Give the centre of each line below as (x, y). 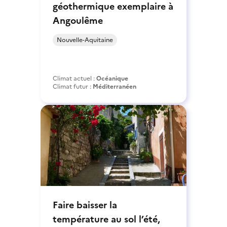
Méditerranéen (115, 86)
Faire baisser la (85, 205)
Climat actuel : (74, 78)
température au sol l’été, (106, 219)
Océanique (112, 78)
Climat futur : (73, 86)
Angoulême (78, 20)
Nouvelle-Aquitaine (85, 40)
